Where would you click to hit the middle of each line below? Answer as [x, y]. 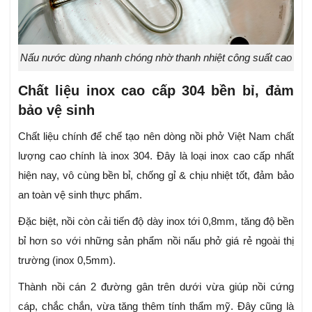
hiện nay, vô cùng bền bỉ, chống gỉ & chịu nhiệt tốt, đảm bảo [156, 175]
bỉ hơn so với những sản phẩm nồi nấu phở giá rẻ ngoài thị [156, 241]
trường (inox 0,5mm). [67, 260]
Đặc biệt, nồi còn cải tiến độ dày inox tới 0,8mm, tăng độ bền [156, 221]
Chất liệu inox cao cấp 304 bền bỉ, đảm [156, 91]
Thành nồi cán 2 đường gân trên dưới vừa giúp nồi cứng [156, 287]
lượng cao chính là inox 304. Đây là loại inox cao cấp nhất [156, 156]
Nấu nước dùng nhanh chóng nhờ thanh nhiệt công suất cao [156, 58]
